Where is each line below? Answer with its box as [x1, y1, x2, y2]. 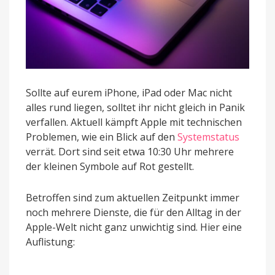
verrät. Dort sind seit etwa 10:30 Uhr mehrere [26, 145, 234, 159]
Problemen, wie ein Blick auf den [26, 130, 177, 144]
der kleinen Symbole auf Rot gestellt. [26, 160, 194, 174]
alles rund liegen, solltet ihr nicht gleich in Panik [26, 101, 245, 115]
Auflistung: [26, 235, 75, 249]
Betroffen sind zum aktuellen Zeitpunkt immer [26, 191, 239, 205]
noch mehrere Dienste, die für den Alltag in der [26, 206, 241, 220]
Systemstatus [177, 130, 239, 144]
